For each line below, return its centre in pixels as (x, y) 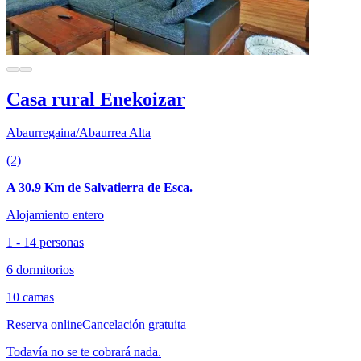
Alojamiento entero (55, 215)
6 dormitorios (40, 270)
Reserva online (44, 325)
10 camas (30, 297)
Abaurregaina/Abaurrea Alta (79, 133)
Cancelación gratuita (134, 325)
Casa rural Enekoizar (96, 99)
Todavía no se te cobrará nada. (84, 352)
